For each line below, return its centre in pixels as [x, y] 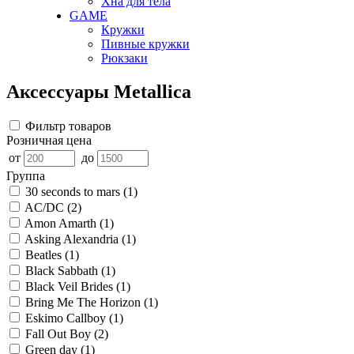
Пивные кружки [145, 43]
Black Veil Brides [71, 287]
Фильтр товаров [68, 126]
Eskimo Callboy [67, 318]
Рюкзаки [124, 58]
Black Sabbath [63, 271]
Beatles [45, 255]
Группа [26, 176]
